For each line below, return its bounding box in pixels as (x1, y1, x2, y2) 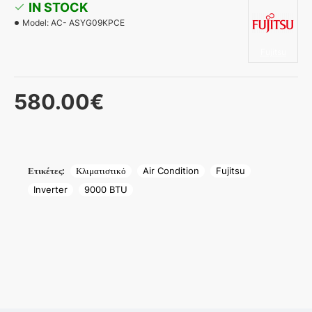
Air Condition (143, 164, 199, 176)
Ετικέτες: (28, 164, 65, 176)
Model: (22, 17, 49, 28)
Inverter (33, 183, 68, 195)
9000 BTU (84, 183, 127, 195)
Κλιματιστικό (76, 164, 126, 176)
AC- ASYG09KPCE (51, 17, 125, 28)
